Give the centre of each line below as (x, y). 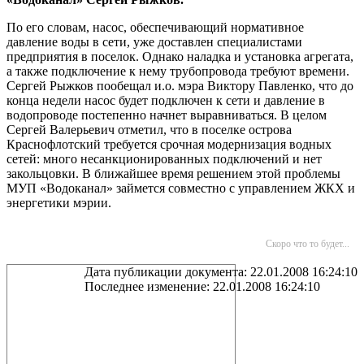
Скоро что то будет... (308, 244)
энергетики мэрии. (59, 203)
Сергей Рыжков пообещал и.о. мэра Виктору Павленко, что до (180, 86)
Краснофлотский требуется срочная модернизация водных (169, 144)
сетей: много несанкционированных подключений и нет (164, 159)
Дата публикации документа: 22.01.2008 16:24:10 (221, 272)
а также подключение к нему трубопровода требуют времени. (178, 71)
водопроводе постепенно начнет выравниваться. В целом (167, 115)
